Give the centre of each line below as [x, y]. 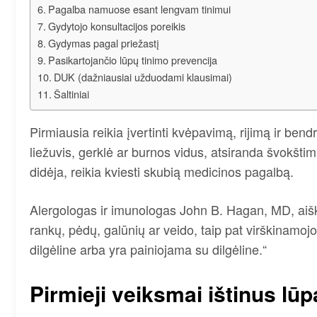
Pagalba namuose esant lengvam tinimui [139, 9]
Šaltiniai [71, 94]
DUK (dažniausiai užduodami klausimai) [143, 77]
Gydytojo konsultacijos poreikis [116, 26]
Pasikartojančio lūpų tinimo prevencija [132, 60]
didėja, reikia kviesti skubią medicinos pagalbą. [162, 172]
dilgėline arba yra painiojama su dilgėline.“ [148, 249]
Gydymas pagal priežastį [103, 43]
